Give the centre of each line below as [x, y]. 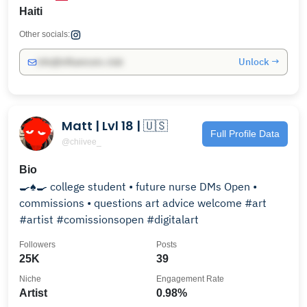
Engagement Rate [190, 279]
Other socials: [45, 34]
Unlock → [259, 62]
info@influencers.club [80, 62]
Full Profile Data [245, 133]
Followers [37, 245]
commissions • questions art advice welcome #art [143, 203]
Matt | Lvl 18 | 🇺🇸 [115, 125]
